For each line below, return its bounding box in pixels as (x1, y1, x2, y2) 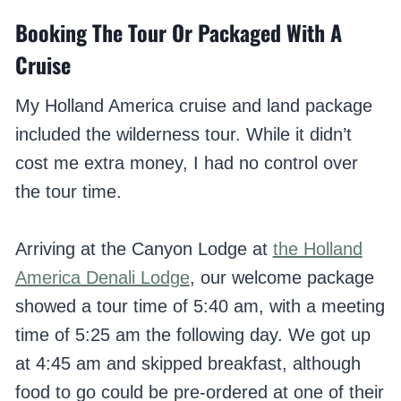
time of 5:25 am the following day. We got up (14, 325, 371, 346)
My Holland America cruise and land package (14, 96, 372, 116)
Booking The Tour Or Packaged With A (14, 16, 342, 49)
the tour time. (14, 182, 122, 202)
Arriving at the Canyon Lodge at (14, 239, 273, 260)
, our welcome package (189, 268, 374, 288)
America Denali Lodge (14, 268, 190, 288)
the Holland (272, 239, 363, 260)
